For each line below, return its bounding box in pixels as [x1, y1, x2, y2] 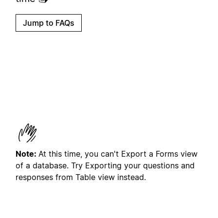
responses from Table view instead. [16, 172, 146, 182]
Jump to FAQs [23, 18, 74, 28]
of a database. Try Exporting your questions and [16, 160, 195, 170]
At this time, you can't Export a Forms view [38, 148, 198, 159]
